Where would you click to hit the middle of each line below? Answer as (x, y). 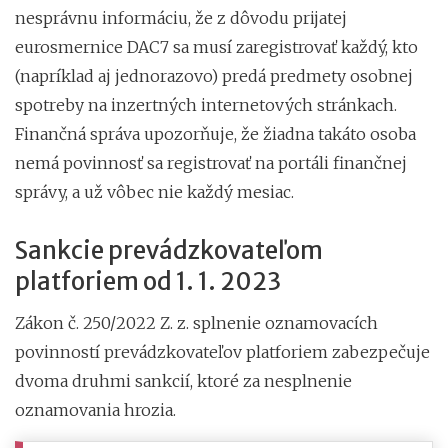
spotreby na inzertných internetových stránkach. (206, 104)
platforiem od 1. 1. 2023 (148, 281)
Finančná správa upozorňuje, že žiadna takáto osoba (215, 133)
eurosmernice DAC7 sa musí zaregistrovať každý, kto (216, 46)
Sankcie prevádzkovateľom (169, 250)
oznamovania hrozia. (95, 409)
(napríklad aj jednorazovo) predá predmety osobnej (214, 75)
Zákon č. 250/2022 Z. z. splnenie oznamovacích (196, 322)
